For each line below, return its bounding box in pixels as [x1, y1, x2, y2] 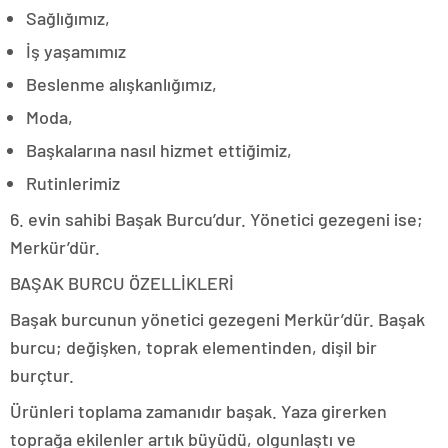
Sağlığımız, [26, 6, 110, 29]
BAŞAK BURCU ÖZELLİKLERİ [10, 271, 234, 294]
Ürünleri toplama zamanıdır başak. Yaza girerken [10, 399, 387, 422]
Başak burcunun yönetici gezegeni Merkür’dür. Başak [10, 307, 425, 330]
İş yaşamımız [26, 39, 126, 62]
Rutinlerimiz [26, 171, 120, 194]
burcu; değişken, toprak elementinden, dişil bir [10, 335, 377, 358]
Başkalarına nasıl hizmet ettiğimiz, [26, 138, 292, 161]
